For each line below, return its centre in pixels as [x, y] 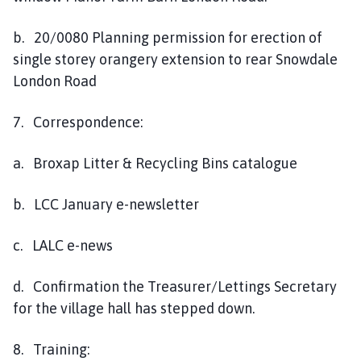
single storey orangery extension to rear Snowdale [175, 59]
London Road [55, 81]
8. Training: [51, 349]
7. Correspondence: [78, 122]
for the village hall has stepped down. [134, 308]
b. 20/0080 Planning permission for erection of [168, 37]
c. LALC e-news [64, 245]
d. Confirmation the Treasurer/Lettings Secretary [175, 286]
